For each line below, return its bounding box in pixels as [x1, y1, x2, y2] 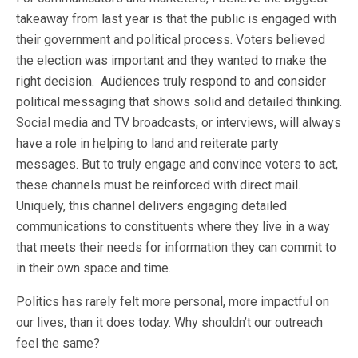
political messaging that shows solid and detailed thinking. [16, 94, 342, 109]
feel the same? [16, 336, 100, 351]
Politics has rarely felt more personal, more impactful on [16, 294, 329, 309]
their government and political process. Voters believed [16, 32, 325, 47]
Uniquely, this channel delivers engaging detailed [16, 198, 287, 213]
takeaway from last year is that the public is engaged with [16, 11, 336, 26]
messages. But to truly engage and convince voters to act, [16, 157, 338, 172]
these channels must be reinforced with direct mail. [16, 177, 304, 193]
